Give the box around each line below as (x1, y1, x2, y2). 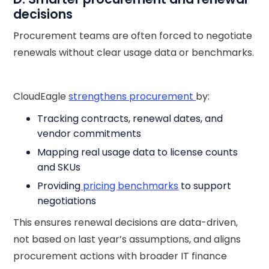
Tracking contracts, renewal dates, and (37, 112, 223, 125)
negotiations (37, 194, 97, 208)
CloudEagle (13, 89, 69, 103)
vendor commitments (37, 127, 142, 141)
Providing (37, 179, 81, 193)
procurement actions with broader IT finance (13, 249, 228, 263)
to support (178, 179, 232, 193)
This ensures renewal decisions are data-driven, (13, 216, 238, 229)
